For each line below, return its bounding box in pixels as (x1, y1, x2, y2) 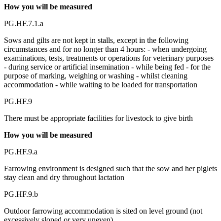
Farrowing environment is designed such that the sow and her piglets (4, 164, 217, 173)
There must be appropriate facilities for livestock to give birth (4, 113, 193, 122)
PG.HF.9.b (4, 189, 38, 198)
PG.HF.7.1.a (4, 19, 43, 28)
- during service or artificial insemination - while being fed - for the (4, 62, 211, 71)
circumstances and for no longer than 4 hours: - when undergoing (4, 44, 207, 53)
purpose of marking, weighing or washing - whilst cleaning (4, 71, 187, 80)
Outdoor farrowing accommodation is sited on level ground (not (4, 206, 202, 215)
